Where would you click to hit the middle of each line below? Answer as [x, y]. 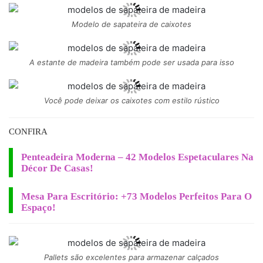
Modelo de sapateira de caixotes [131, 24]
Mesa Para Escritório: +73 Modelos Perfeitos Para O [136, 196]
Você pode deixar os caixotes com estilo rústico [131, 100]
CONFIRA [28, 131]
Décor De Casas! [57, 168]
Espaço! [38, 207]
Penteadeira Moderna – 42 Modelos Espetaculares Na [137, 157]
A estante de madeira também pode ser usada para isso [131, 62]
